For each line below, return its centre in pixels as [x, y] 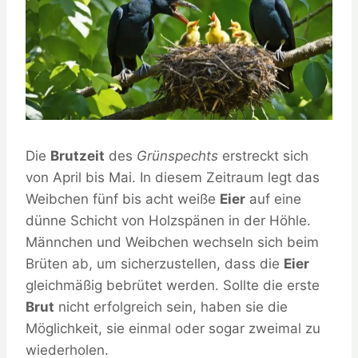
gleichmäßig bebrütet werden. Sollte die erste [173, 286]
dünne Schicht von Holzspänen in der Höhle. [168, 221]
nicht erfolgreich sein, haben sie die [171, 307]
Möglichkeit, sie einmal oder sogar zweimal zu [173, 329]
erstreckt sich [263, 156]
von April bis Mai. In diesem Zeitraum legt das [173, 178]
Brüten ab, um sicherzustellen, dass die [155, 264]
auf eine [273, 199]
